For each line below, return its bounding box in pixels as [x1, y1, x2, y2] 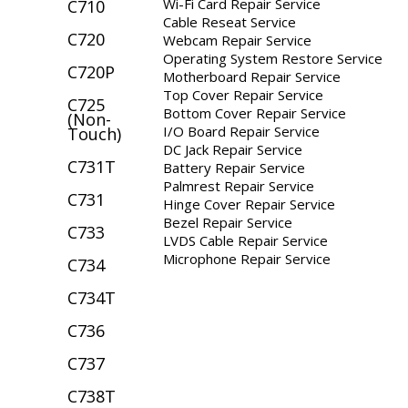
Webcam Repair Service [163, 30, 311, 49]
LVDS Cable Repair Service [163, 230, 328, 250]
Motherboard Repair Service [163, 66, 341, 86]
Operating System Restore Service [163, 48, 382, 67]
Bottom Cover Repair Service [163, 103, 346, 122]
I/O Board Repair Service [163, 121, 320, 140]
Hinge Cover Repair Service [163, 194, 335, 213]
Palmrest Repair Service [163, 176, 314, 195]
